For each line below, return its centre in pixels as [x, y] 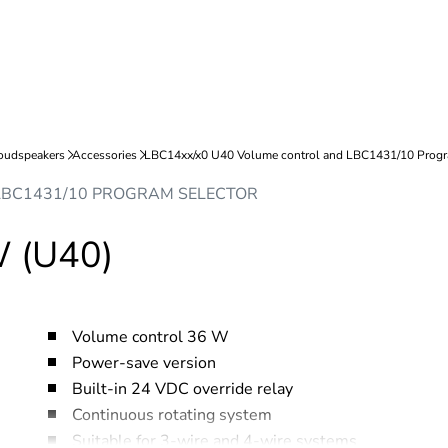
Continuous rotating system [172, 415]
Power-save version [144, 363]
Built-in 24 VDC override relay [182, 389]
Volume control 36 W [150, 337]
